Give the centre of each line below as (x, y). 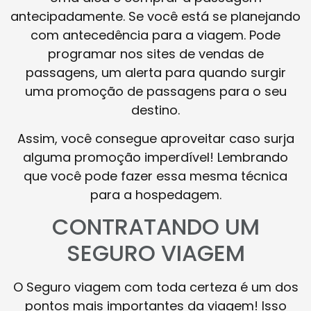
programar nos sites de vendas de (155, 53)
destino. (155, 110)
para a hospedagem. (155, 195)
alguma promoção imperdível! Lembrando (155, 158)
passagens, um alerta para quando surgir (155, 72)
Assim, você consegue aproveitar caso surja (155, 139)
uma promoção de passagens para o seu (155, 91)
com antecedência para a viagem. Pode (155, 35)
